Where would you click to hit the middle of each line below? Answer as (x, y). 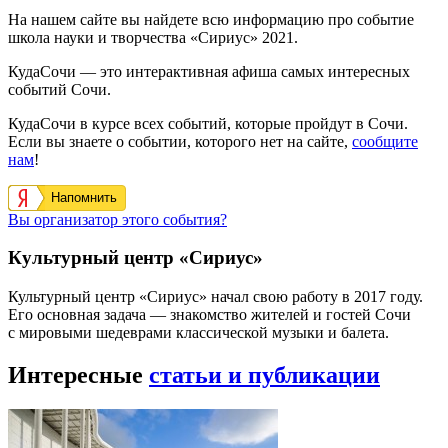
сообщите (385, 141)
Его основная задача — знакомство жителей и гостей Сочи (209, 315)
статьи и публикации (264, 375)
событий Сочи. (59, 89)
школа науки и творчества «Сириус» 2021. (153, 37)
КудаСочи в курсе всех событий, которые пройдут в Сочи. (208, 123)
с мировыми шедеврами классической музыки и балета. (198, 333)
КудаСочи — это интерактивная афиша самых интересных (209, 71)
